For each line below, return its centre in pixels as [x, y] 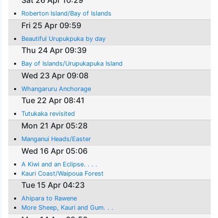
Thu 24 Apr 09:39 [54, 50]
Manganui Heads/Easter [56, 139]
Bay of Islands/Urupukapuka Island [72, 64]
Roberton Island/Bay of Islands [67, 13]
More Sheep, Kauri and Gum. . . [68, 208]
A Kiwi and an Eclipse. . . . [60, 164]
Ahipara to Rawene [49, 199]
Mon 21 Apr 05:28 [55, 125]
